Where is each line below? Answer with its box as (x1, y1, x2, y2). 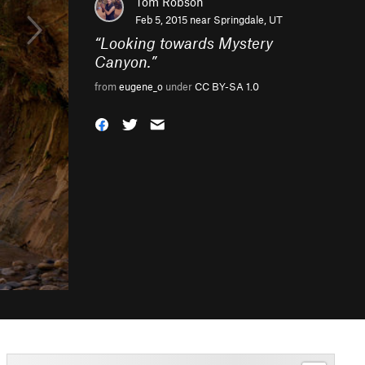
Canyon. (95, 52, 151, 71)
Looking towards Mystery (100, 33, 273, 52)
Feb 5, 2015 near (135, 13, 213, 26)
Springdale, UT (213, 13, 283, 26)
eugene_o (119, 80, 163, 93)
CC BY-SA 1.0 (195, 80, 259, 93)
